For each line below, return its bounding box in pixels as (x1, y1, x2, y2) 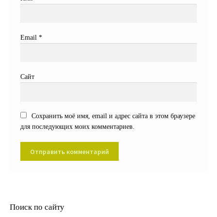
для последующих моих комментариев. (20, 123, 135, 131)
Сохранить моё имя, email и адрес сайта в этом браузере (31, 112, 195, 120)
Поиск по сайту (9, 202, 64, 212)
